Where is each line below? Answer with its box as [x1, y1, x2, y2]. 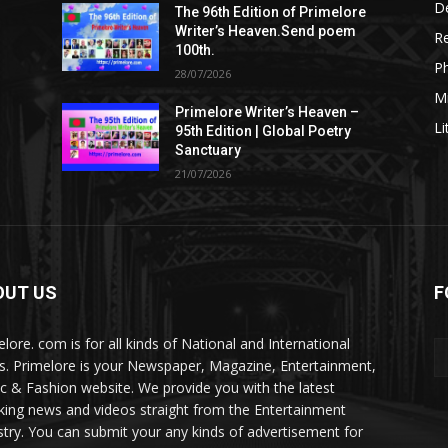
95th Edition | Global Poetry [175, 122, 352, 139]
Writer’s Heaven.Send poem [175, 22, 357, 39]
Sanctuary [175, 141, 242, 158]
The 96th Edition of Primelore [175, 3, 367, 20]
